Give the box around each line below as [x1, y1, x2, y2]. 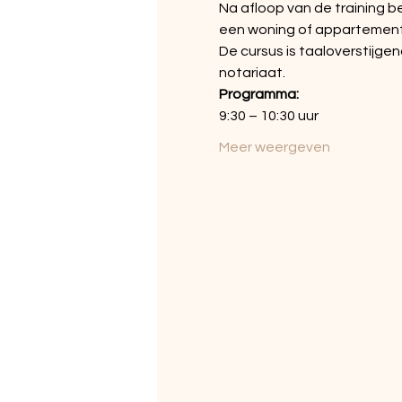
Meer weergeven [218, 140, 330, 154]
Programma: [218, 87, 299, 101]
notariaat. [218, 66, 285, 80]
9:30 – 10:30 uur [218, 109, 321, 123]
